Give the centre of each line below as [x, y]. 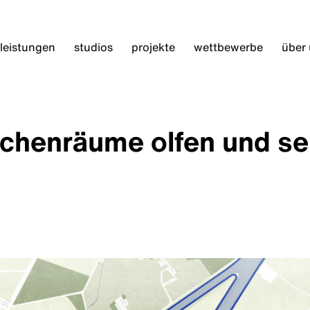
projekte [153, 47]
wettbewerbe [228, 47]
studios [93, 47]
